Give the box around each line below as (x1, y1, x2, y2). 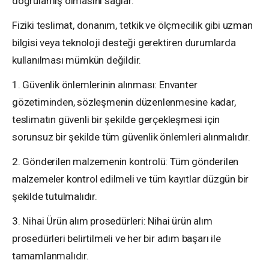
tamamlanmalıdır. (12, 250, 89, 262)
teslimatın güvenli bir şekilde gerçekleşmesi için (12, 113, 220, 125)
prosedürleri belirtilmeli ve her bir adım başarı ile (12, 232, 221, 244)
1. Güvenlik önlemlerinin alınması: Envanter (12, 79, 198, 91)
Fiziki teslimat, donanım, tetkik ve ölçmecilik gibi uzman (12, 19, 253, 31)
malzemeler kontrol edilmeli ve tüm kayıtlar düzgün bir (12, 173, 249, 185)
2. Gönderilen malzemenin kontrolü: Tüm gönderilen (12, 156, 239, 168)
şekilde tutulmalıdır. (12, 190, 97, 202)
